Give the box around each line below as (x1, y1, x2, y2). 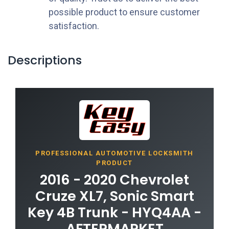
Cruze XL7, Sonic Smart (35, 186, 194, 205)
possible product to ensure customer (49, 6, 200, 17)
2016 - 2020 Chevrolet (40, 170, 189, 189)
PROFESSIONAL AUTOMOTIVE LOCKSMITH (35, 149, 194, 157)
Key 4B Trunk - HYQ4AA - (28, 202, 201, 222)
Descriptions (8, 51, 82, 68)
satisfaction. (49, 20, 99, 31)
